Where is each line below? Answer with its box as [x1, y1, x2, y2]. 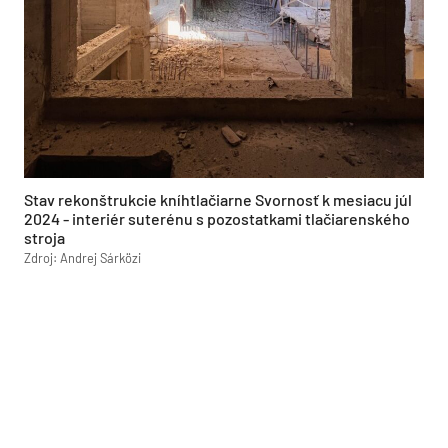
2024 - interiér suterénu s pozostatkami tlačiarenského [24, 208, 410, 228]
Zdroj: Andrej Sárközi [24, 249, 141, 266]
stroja [24, 227, 65, 247]
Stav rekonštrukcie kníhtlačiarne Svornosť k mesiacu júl [24, 189, 412, 209]
